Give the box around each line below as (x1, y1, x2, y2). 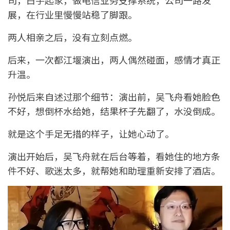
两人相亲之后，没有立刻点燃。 (8, 30, 137, 44)
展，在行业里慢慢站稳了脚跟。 (8, 8, 137, 22)
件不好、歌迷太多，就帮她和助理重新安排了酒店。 (8, 164, 220, 178)
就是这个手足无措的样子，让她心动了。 (8, 127, 174, 141)
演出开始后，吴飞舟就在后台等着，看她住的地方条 (8, 149, 220, 163)
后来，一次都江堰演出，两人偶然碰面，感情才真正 (8, 53, 220, 67)
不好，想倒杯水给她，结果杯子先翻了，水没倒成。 (8, 104, 220, 118)
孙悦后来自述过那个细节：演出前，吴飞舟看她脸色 (8, 90, 220, 104)
